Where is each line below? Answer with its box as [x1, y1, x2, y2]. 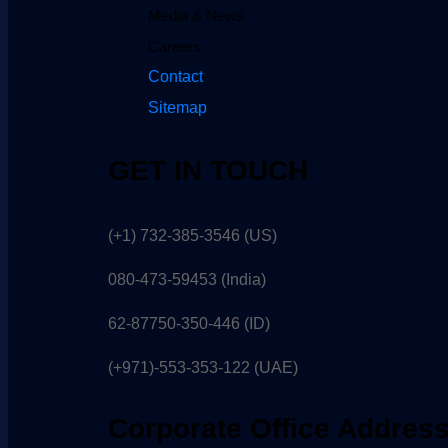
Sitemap [147, 99, 207, 117]
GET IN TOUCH [107, 154, 308, 186]
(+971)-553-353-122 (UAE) [107, 358, 298, 376]
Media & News [147, 7, 244, 25]
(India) [216, 270, 266, 288]
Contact [147, 68, 203, 86]
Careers [147, 38, 201, 56]
